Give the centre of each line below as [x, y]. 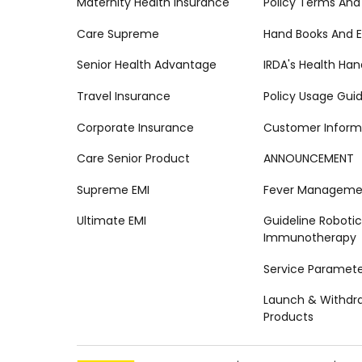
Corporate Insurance [135, 127]
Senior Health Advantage [147, 65]
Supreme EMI [113, 189]
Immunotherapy [309, 238]
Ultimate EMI [112, 221]
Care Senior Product [133, 159]
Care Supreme [118, 34]
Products [288, 317]
